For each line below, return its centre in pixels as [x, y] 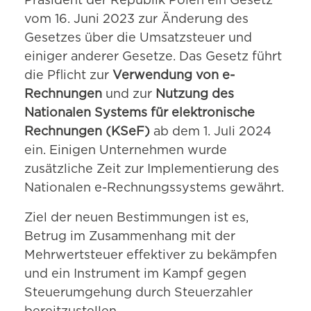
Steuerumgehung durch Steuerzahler [138, 293]
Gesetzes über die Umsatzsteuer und [138, 39]
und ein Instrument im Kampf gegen [135, 275]
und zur [129, 95]
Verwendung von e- [174, 76]
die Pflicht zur [68, 76]
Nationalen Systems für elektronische [140, 114]
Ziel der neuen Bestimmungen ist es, [136, 218]
